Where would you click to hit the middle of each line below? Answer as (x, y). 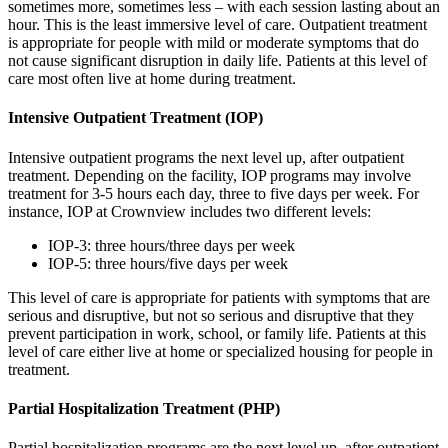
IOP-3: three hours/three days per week (171, 245)
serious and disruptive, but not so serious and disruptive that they (211, 315)
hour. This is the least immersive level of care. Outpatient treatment (217, 25)
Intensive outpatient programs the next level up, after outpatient (206, 157)
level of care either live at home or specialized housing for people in (220, 351)
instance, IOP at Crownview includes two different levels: (189, 211)
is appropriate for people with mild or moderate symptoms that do (213, 43)
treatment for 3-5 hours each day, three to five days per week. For (213, 193)
